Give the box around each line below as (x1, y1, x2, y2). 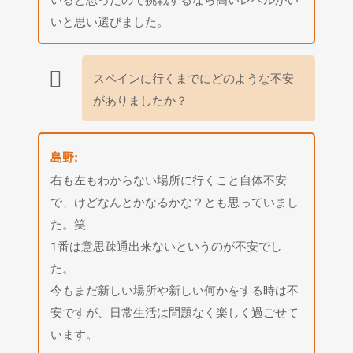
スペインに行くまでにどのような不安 (93, 68, 295, 86)
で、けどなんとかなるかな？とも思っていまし (50, 191, 299, 210)
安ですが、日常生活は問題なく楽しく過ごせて (50, 302, 299, 320)
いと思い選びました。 (50, 11, 169, 29)
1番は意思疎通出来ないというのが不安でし (50, 236, 283, 254)
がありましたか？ (93, 90, 188, 108)
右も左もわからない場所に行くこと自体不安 (50, 169, 288, 188)
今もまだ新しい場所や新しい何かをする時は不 (50, 280, 299, 298)
